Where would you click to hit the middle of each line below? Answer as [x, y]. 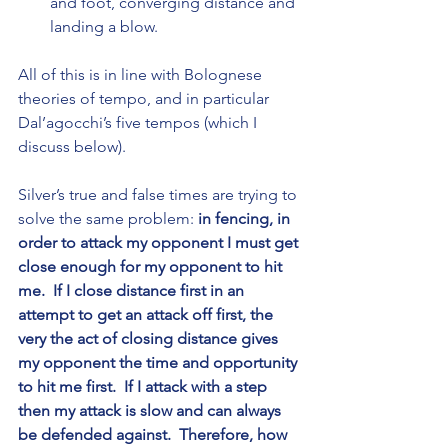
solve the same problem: [108, 218]
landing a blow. [104, 26]
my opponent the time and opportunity [159, 362]
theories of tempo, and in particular [145, 98]
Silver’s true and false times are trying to [159, 194]
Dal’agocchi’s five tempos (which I [139, 122]
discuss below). [72, 146]
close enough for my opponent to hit [152, 266]
